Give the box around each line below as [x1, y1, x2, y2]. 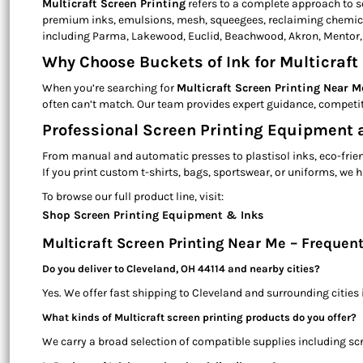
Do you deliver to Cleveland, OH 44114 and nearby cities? [42, 263, 320, 275]
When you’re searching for [42, 81, 177, 96]
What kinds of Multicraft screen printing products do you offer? [42, 311, 357, 324]
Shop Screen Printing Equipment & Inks [42, 208, 263, 223]
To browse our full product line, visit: [42, 190, 224, 204]
